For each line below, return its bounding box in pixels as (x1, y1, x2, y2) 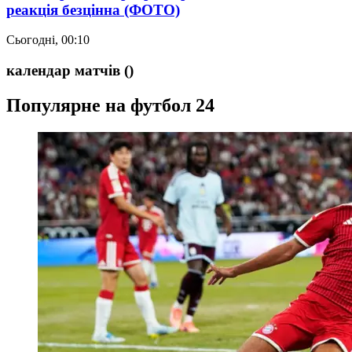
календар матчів (6, 62, 120, 79)
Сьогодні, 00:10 (6, 33, 90, 47)
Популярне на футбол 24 (6, 94, 214, 115)
